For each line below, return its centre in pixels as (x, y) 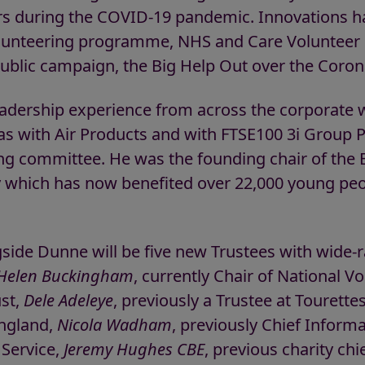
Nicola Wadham (114, 325)
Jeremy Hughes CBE (134, 349)
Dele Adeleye (68, 300)
